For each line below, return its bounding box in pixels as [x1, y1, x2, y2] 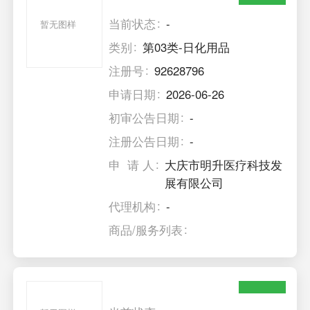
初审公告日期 [109, 109, 180, 126]
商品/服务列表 [109, 221, 183, 238]
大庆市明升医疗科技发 [165, 156, 283, 173]
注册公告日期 [109, 132, 180, 149]
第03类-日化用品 [143, 38, 230, 55]
